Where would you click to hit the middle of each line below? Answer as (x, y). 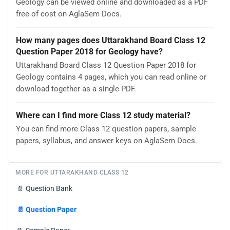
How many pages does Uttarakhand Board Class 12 (111, 40)
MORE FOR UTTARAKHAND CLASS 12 (72, 173)
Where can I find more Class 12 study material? (103, 115)
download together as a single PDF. (76, 89)
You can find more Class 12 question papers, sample (106, 129)
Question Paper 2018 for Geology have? (89, 51)
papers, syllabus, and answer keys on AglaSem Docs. (107, 141)
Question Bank (49, 189)
